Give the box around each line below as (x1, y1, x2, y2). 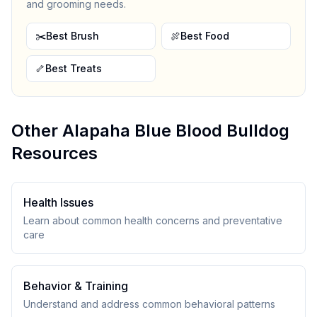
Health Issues (23, 195, 93, 209)
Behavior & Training (23, 279, 128, 293)
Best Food (180, 30, 229, 42)
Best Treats (45, 62, 102, 74)
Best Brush (46, 30, 99, 42)
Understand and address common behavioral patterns (23, 298, 275, 310)
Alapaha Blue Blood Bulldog (62, 120, 289, 141)
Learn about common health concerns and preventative (23, 214, 282, 226)
